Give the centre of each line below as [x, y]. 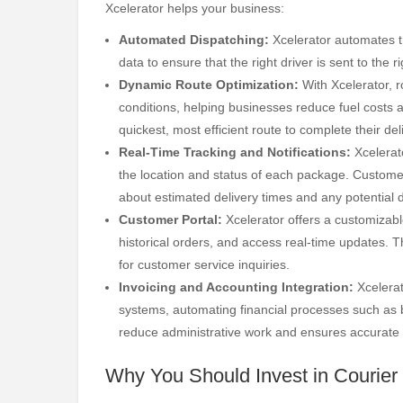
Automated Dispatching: [194, 40]
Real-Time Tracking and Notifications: [235, 152]
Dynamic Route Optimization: [209, 85]
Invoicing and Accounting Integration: [236, 287]
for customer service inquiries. [204, 265]
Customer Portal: [170, 220]
